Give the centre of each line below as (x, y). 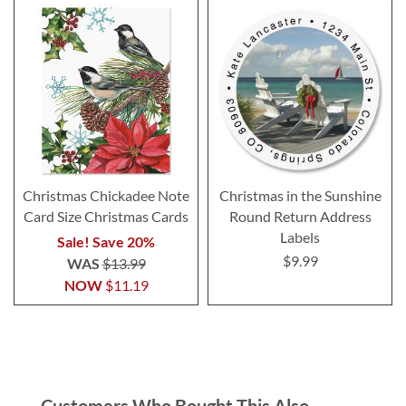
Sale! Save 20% (106, 242)
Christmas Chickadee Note (106, 196)
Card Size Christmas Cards (106, 217)
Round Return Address (300, 217)
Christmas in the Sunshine (300, 196)
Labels (300, 237)
